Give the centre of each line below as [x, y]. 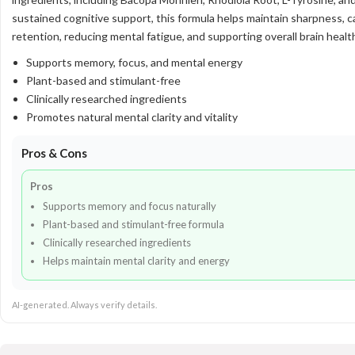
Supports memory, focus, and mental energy [134, 62]
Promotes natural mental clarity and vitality [132, 117]
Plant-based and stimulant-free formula [134, 224]
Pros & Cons [54, 153]
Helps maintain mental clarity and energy [136, 261]
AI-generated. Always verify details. [84, 305]
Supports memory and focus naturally [130, 206]
